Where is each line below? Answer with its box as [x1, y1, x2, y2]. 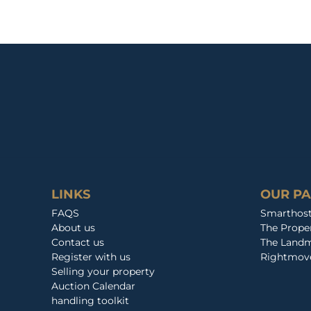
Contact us [51, 235, 104, 249]
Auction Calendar [51, 279, 135, 292]
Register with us [51, 250, 131, 263]
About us [51, 221, 95, 234]
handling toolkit [51, 294, 129, 307]
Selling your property [51, 264, 155, 278]
